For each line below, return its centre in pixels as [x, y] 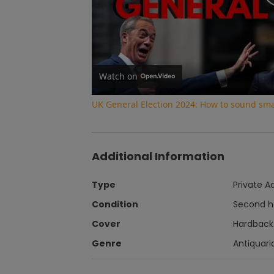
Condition [115, 204]
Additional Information [158, 156]
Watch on [118, 76]
